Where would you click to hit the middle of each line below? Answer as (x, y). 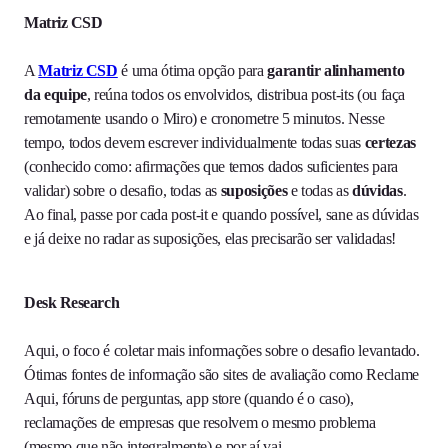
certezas (390, 143)
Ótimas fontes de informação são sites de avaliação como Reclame (221, 375)
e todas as (321, 191)
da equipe (55, 95)
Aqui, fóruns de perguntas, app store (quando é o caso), (189, 399)
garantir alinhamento (336, 71)
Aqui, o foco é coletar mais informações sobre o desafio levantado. (222, 351)
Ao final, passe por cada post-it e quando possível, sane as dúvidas (221, 215)
